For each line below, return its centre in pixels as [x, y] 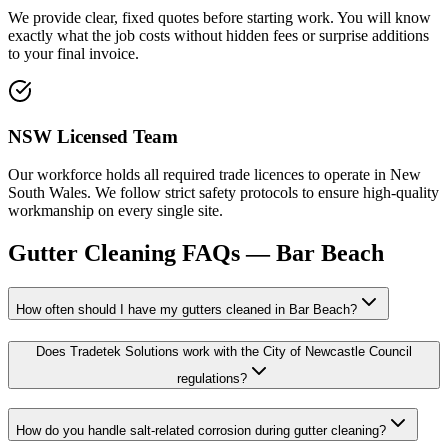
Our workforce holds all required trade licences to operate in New [214, 175]
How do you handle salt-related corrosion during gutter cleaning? [201, 430]
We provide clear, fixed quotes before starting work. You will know [219, 17]
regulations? [212, 378]
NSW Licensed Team [93, 136]
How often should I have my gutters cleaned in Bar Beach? [186, 310]
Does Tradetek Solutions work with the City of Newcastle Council [224, 351]
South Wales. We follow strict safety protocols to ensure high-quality [223, 193]
